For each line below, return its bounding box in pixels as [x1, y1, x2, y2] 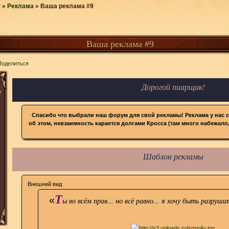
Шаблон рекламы [143, 151, 203, 162]
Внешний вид [27, 180, 62, 187]
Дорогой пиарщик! [141, 81, 205, 92]
